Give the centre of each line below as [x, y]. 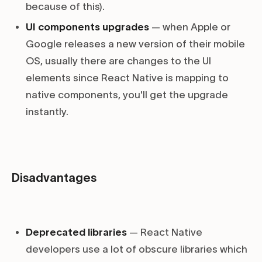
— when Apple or [190, 27]
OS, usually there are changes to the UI [118, 61]
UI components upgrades [87, 27]
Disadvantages [54, 178]
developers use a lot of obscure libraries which [137, 249]
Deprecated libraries [76, 232]
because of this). [65, 7]
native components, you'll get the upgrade [127, 95]
